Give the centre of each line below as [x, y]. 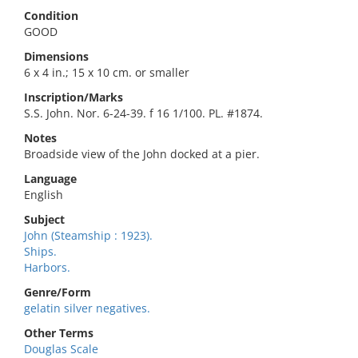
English [44, 195]
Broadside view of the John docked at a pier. [142, 154]
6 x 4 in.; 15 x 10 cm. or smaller [107, 72]
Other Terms [59, 333]
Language [50, 179]
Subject [44, 219]
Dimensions [56, 56]
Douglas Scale [61, 349]
